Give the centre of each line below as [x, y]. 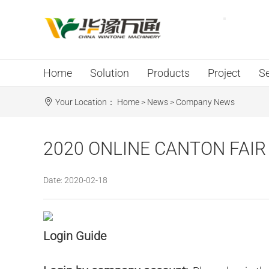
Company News [205, 102]
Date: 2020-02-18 [75, 180]
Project [224, 73]
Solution [110, 73]
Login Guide [75, 236]
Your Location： [86, 102]
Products [168, 73]
